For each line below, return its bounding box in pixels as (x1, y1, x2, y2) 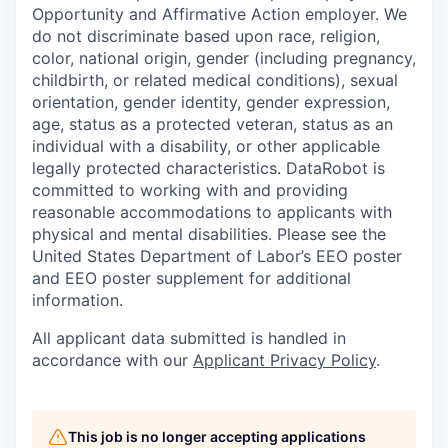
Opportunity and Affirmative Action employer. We (32, 4, 407, 24)
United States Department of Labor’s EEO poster (32, 246, 402, 266)
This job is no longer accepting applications (68, 428, 366, 445)
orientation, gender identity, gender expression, (32, 92, 390, 112)
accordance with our (32, 350, 193, 370)
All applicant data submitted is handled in (32, 328, 346, 348)
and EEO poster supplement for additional (32, 268, 351, 288)
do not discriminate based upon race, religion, (32, 26, 380, 46)
